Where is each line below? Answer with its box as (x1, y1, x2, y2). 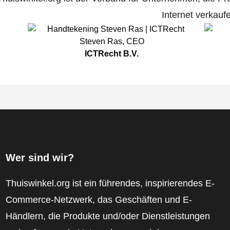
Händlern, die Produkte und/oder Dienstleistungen (5, 211, 210, 222)
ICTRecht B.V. (85, 49, 139, 59)
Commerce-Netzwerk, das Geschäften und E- (5, 195, 192, 205)
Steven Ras (79, 37, 122, 46)
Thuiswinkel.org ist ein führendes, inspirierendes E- (5, 178, 215, 189)
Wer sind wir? (5, 152, 74, 164)
